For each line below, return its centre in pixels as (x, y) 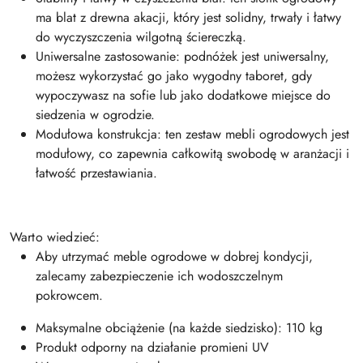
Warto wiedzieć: (55, 237)
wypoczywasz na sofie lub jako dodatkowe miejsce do (183, 95)
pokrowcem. (69, 295)
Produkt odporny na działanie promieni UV (152, 347)
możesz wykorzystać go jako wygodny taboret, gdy (174, 76)
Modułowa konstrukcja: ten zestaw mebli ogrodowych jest (192, 134)
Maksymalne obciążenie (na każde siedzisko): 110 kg (179, 328)
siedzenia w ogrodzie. (95, 115)
